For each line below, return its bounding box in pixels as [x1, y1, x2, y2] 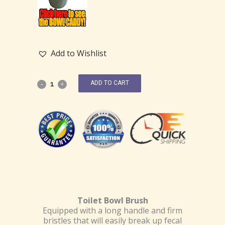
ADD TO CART [90, 79, 129, 87]
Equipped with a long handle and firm [43, 205, 182, 216]
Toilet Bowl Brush [77, 195, 148, 206]
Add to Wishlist [51, 47, 106, 59]
